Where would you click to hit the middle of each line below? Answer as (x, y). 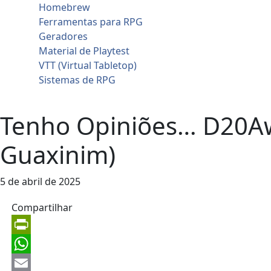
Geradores (63, 36)
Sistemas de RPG (77, 80)
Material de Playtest (84, 51)
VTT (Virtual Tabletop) (88, 65)
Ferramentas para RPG (91, 22)
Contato (38, 94)
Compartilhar (42, 208)
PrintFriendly (41, 244)
